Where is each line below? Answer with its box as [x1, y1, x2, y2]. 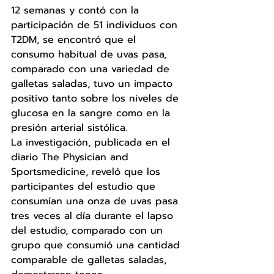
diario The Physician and [11, 149, 132, 165]
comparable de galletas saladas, [11, 252, 170, 267]
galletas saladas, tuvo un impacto [11, 76, 176, 91]
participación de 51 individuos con [11, 17, 181, 32]
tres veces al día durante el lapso [11, 208, 177, 223]
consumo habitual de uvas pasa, [11, 46, 170, 62]
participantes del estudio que [11, 179, 159, 194]
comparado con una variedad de [11, 61, 173, 76]
